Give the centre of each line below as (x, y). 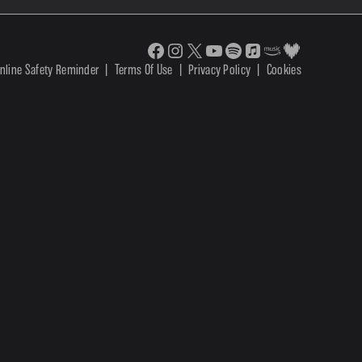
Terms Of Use (143, 69)
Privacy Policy (219, 69)
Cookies (284, 69)
